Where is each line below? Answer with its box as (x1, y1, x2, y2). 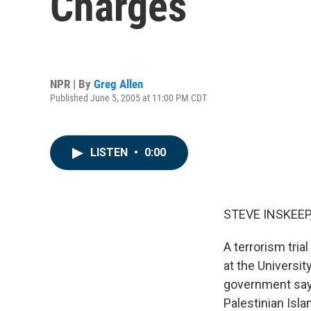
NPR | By (50, 76, 94, 91)
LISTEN (90, 146, 131, 159)
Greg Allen (94, 76, 143, 91)
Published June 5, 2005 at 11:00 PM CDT (50, 92, 207, 103)
